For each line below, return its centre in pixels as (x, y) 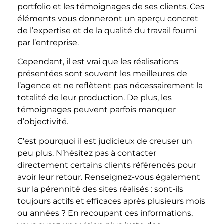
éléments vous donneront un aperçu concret (108, 18)
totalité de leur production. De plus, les (95, 98)
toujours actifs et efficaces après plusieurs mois (111, 201)
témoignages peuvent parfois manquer (97, 110)
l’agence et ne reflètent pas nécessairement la (110, 86)
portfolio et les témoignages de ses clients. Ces (111, 6)
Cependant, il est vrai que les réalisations (98, 62)
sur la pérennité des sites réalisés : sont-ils (100, 189)
